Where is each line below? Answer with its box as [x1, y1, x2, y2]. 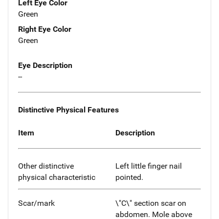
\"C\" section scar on [115, 198, 186, 208]
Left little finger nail [115, 161, 182, 171]
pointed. [115, 173, 143, 182]
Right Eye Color [18, 24, 71, 34]
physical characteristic [18, 173, 95, 182]
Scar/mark [18, 198, 55, 208]
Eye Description [18, 61, 72, 70]
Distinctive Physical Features [18, 105, 119, 114]
